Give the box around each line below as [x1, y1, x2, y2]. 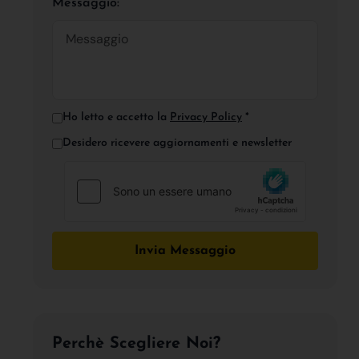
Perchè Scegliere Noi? [52, 335, 220, 352]
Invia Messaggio [135, 244, 236, 257]
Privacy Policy [170, 111, 242, 123]
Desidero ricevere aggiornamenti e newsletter [63, 136, 292, 149]
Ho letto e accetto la [63, 111, 170, 123]
